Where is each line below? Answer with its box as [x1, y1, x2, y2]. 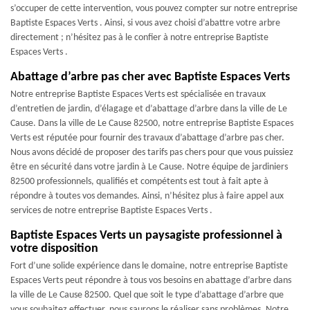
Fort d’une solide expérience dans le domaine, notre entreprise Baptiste [10, 261, 288, 271]
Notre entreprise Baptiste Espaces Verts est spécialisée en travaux [10, 89, 266, 100]
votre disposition [10, 242, 98, 255]
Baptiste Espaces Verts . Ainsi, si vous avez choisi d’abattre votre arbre [10, 18, 280, 28]
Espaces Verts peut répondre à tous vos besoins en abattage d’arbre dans [10, 275, 291, 286]
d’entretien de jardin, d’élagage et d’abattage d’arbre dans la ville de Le [10, 104, 287, 114]
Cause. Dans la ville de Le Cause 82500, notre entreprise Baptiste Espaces [10, 118, 293, 129]
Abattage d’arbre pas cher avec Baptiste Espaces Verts [10, 71, 290, 84]
